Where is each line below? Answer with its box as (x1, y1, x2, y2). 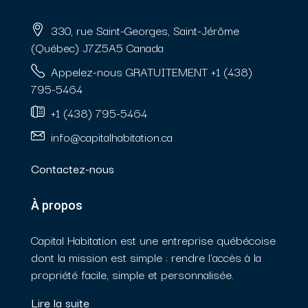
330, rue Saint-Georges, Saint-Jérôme (47, 21, 239, 40)
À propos (31, 198, 82, 213)
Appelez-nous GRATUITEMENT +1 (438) (51, 62, 252, 81)
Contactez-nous (31, 159, 114, 178)
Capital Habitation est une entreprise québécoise (31, 230, 276, 250)
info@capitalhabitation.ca (51, 127, 173, 146)
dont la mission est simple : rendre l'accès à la (31, 247, 261, 267)
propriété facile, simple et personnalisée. (31, 265, 234, 284)
